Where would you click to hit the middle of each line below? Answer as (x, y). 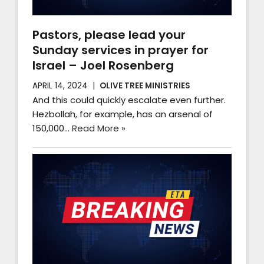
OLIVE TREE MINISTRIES (145, 85)
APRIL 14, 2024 (60, 85)
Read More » (99, 128)
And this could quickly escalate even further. (129, 100)
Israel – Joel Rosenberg (103, 65)
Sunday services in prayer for (121, 50)
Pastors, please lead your (109, 34)
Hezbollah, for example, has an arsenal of (123, 114)
